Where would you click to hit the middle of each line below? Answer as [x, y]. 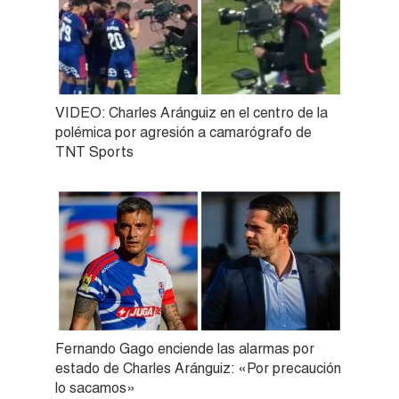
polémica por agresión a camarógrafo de [183, 132]
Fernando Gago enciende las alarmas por [185, 348]
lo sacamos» [95, 387]
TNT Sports [94, 151]
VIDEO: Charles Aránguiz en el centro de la [191, 112]
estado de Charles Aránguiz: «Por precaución [198, 368]
